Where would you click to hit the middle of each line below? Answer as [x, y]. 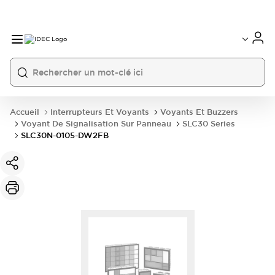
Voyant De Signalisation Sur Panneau [96, 124]
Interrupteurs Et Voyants [100, 112]
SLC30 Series [209, 124]
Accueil [25, 112]
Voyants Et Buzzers [199, 112]
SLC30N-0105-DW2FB [65, 135]
